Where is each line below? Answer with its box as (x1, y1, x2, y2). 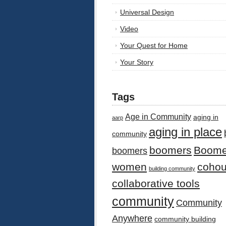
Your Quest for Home (120, 41, 188, 50)
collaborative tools (112, 178, 200, 190)
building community (149, 165, 195, 172)
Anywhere (112, 213, 152, 224)
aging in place (149, 126, 222, 139)
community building (154, 215, 216, 223)
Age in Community (125, 112, 191, 122)
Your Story (120, 58, 153, 67)
